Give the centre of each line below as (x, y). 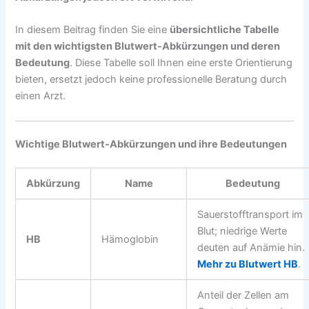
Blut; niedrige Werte (242, 231)
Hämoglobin (130, 240)
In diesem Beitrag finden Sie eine (93, 30)
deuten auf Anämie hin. (251, 248)
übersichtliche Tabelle (225, 30)
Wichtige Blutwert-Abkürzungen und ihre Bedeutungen (151, 144)
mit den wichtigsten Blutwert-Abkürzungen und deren (148, 47)
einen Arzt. (41, 96)
